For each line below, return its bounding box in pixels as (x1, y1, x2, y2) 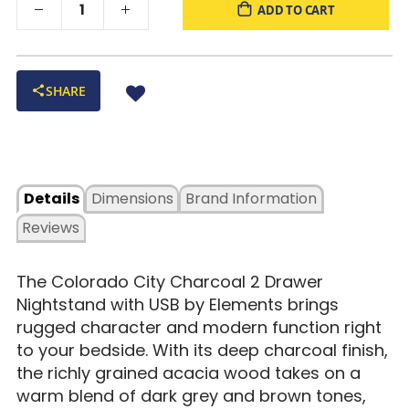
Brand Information (184, 187, 317, 209)
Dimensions (90, 187, 173, 209)
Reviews (22, 216, 80, 238)
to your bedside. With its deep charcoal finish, (16, 338, 388, 362)
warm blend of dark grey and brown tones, (16, 383, 366, 407)
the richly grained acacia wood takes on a (16, 361, 361, 384)
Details (23, 187, 79, 209)
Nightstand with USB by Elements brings (16, 292, 339, 316)
